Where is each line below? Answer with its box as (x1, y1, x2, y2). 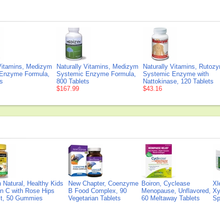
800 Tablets (56, 78, 89, 85)
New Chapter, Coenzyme (68, 180, 138, 187)
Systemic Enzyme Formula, (56, 70, 136, 78)
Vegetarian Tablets (68, 194, 121, 202)
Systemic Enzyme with (143, 70, 209, 78)
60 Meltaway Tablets (141, 194, 200, 202)
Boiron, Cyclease (141, 180, 190, 187)
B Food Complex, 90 (68, 187, 127, 194)
